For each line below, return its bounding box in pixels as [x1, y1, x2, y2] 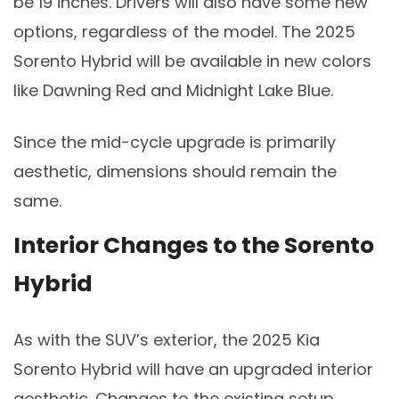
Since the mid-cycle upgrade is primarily [13, 130, 336, 153]
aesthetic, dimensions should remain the [13, 159, 337, 183]
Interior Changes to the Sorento [13, 230, 374, 262]
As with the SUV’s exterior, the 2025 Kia [13, 329, 320, 352]
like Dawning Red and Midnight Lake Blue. [13, 78, 333, 102]
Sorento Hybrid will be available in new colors [13, 49, 371, 72]
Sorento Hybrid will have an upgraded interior [13, 358, 373, 381]
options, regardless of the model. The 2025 [13, 20, 355, 43]
